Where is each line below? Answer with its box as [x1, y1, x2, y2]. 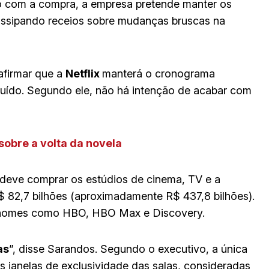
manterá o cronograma [102, 67, 215, 80]
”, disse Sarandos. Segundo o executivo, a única [9, 242, 247, 255]
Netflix [65, 67, 102, 80]
